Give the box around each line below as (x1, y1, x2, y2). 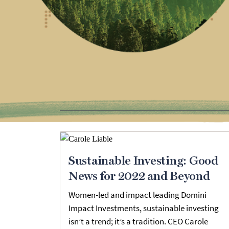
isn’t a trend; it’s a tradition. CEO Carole (68, 216, 208, 227)
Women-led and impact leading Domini (68, 189, 207, 201)
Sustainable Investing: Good (68, 153, 218, 169)
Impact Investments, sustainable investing (68, 202, 219, 214)
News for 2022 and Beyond (68, 169, 210, 184)
